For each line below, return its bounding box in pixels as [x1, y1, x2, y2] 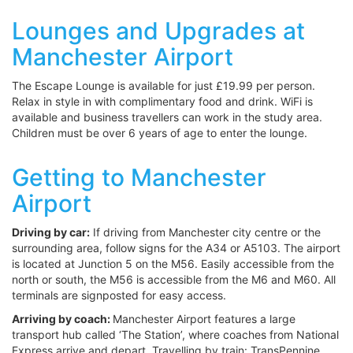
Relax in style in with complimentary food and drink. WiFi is [12, 95, 313, 108]
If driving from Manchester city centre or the [90, 225, 321, 239]
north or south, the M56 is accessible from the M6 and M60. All [12, 273, 336, 286]
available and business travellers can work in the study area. [12, 110, 322, 124]
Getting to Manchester [12, 163, 266, 191]
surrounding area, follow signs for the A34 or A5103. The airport [12, 241, 340, 255]
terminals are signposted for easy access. [12, 288, 226, 302]
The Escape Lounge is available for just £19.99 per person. [12, 79, 315, 92]
